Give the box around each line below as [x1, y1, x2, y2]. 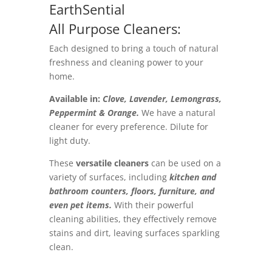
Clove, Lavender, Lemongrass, [102, 93, 222, 105]
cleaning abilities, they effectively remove [49, 213, 217, 225]
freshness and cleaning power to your [49, 56, 203, 69]
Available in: [49, 93, 103, 105]
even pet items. [49, 199, 112, 211]
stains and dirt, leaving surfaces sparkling [49, 227, 220, 239]
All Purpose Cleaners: [49, 19, 181, 38]
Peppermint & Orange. [49, 107, 139, 119]
